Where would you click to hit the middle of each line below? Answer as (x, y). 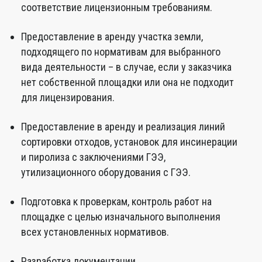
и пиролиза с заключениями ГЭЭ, (93, 157)
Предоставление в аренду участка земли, (112, 37)
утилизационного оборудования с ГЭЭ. (106, 172)
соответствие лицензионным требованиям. (117, 7)
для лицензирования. (68, 97)
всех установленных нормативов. (95, 232)
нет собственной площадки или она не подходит (127, 82)
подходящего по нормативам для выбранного (121, 52)
